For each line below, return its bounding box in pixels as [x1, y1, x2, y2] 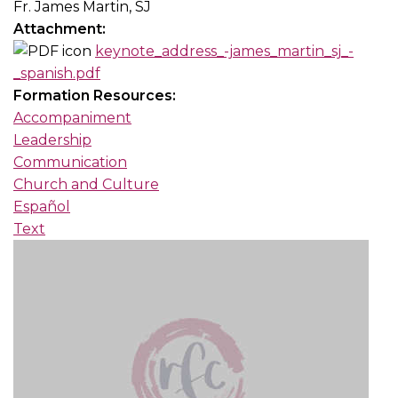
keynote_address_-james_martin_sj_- [95, 43, 354, 60]
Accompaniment [13, 109, 131, 127]
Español [13, 198, 70, 216]
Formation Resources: [13, 87, 179, 105]
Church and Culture [13, 176, 159, 194]
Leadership [13, 131, 92, 149]
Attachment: [13, 20, 109, 38]
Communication [13, 154, 127, 171]
